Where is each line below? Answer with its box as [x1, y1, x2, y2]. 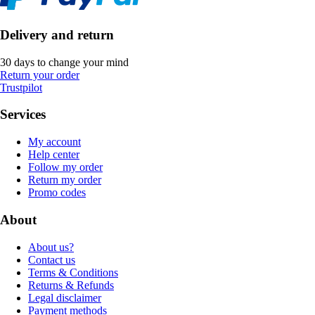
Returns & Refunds [28, 278, 114, 291]
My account [28, 136, 81, 148]
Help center [28, 148, 79, 161]
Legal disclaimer [28, 291, 101, 304]
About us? [28, 240, 74, 253]
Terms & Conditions [28, 266, 118, 278]
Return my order [28, 174, 101, 186]
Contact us [28, 253, 75, 266]
